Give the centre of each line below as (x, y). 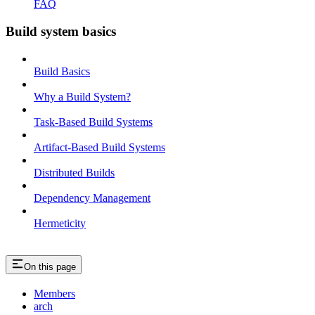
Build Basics (62, 71)
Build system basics (61, 31)
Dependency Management (92, 198)
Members (54, 294)
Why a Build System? (82, 96)
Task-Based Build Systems (93, 122)
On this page (50, 266)
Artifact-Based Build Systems (99, 147)
